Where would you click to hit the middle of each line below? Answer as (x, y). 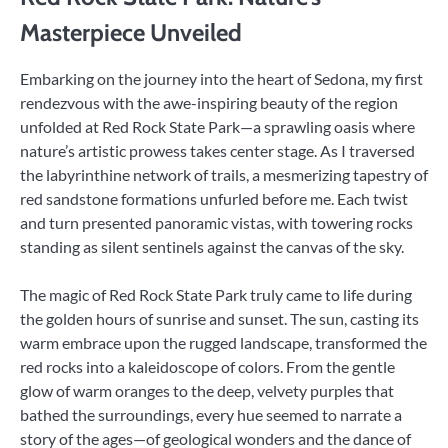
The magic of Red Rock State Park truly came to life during (216, 295)
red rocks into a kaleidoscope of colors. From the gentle (207, 367)
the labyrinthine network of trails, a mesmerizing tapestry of (224, 175)
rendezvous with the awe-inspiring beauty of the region (209, 103)
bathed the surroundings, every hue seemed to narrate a (211, 415)
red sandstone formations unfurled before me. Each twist (214, 199)
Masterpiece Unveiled (131, 33)
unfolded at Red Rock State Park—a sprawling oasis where (217, 127)
